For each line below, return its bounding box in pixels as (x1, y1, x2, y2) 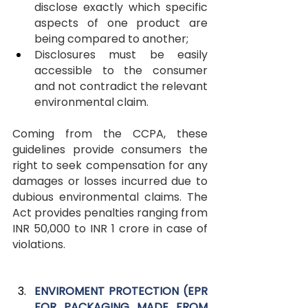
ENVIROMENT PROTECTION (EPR (34, 283, 208, 299)
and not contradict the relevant (34, 78, 208, 94)
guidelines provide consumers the (12, 141, 208, 157)
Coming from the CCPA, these (12, 125, 208, 142)
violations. (12, 236, 65, 252)
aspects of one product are (34, 14, 208, 31)
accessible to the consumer (34, 62, 208, 78)
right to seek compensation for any (12, 157, 208, 173)
